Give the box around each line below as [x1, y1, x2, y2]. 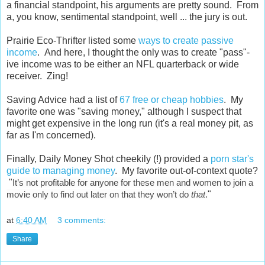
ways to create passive [138, 35, 234, 46]
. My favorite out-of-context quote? [115, 166, 258, 176]
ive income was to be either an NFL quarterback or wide [7, 59, 239, 70]
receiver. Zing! [7, 71, 68, 82]
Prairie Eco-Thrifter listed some [7, 35, 138, 46]
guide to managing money [7, 166, 115, 176]
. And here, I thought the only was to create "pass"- [37, 47, 250, 58]
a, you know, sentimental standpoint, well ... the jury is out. [7, 12, 247, 22]
